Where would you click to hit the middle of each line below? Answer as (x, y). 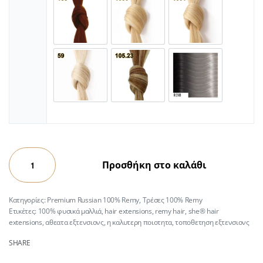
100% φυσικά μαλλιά (70, 211)
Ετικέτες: (23, 211)
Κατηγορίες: (28, 200)
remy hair (170, 211)
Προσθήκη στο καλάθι (154, 165)
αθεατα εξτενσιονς (75, 222)
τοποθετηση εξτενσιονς (212, 222)
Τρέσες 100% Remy (172, 200)
